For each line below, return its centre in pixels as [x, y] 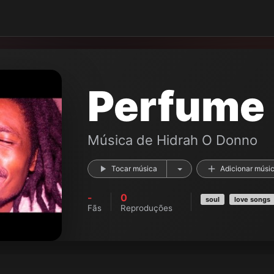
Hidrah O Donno [207, 140]
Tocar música [134, 168]
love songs [252, 199]
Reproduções [146, 208]
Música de [122, 140]
